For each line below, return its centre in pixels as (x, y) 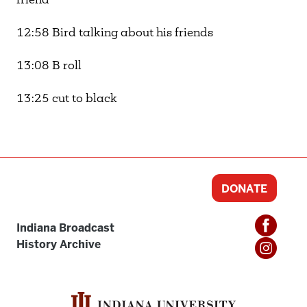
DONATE (244, 189)
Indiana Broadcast (65, 228)
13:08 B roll (50, 67)
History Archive (59, 245)
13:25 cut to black (68, 100)
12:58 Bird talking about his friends (116, 34)
